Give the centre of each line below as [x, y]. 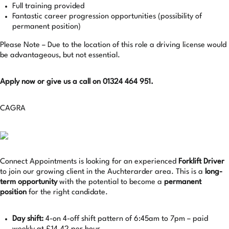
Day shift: [29, 219]
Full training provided [48, 6]
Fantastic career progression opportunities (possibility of [107, 17]
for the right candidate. [67, 192]
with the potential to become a [111, 182]
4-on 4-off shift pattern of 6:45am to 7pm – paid [127, 219]
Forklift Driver [201, 162]
